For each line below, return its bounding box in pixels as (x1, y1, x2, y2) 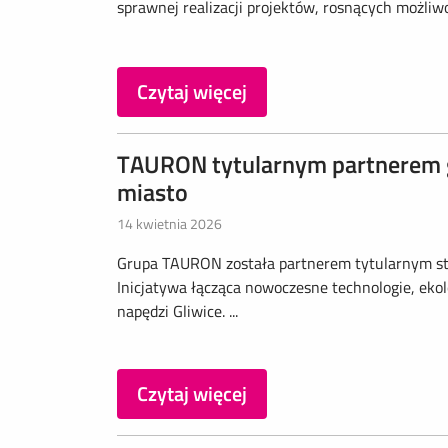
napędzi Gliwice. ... (117, 299, 238, 323)
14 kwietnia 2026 (117, 213, 222, 234)
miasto (117, 174, 188, 210)
